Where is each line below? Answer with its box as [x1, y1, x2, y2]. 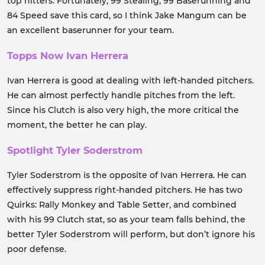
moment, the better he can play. [7, 119, 147, 130]
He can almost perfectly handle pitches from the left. [7, 90, 235, 101]
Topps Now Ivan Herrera [7, 50, 128, 62]
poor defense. [7, 244, 66, 254]
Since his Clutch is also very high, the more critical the [7, 105, 239, 115]
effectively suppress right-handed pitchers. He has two [7, 185, 243, 195]
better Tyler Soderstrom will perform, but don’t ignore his [7, 229, 255, 240]
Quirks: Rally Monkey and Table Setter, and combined [7, 199, 237, 210]
